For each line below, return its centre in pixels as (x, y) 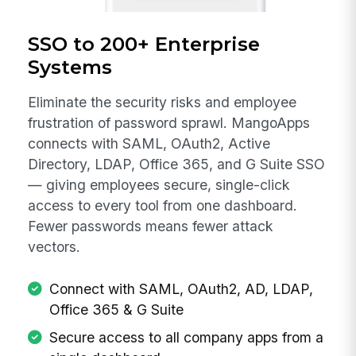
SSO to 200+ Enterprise (144, 43)
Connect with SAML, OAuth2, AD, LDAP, (181, 288)
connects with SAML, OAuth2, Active (149, 144)
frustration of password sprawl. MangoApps (169, 123)
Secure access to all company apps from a (186, 337)
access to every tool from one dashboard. (163, 206)
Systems (70, 66)
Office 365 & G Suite (116, 309)
